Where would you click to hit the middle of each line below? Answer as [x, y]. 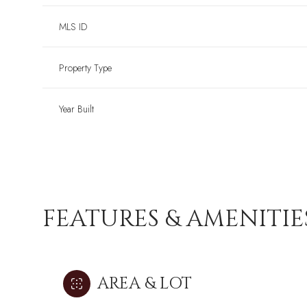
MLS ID [73, 27]
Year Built [76, 109]
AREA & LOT [145, 284]
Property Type [85, 68]
